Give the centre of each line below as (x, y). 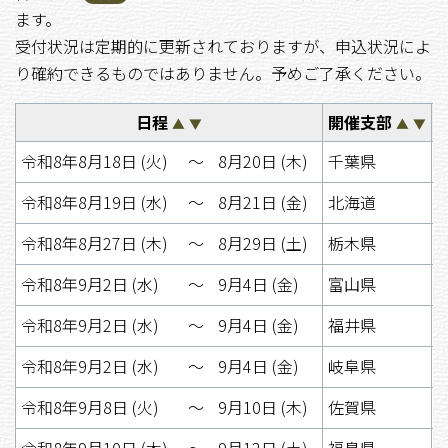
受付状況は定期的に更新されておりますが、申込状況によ (223, 45)
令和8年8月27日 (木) (94, 242)
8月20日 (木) (262, 160)
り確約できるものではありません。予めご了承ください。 (223, 72)
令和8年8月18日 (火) (94, 160)
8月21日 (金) (262, 201)
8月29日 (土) (262, 242)
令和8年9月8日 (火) (90, 406)
